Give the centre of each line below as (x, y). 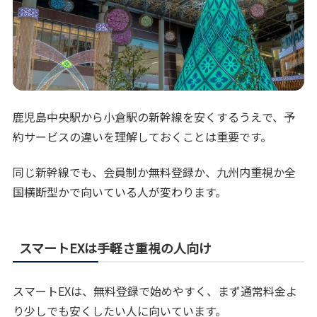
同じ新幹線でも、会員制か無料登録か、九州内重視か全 (155, 172)
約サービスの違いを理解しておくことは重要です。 (143, 136)
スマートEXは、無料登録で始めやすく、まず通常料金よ (155, 290)
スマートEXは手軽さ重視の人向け (116, 247)
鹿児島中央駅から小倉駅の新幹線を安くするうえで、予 (154, 116)
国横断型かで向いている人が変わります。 (120, 191)
